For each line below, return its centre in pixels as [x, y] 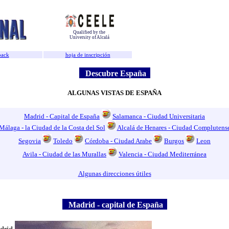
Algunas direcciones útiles [114, 174]
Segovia [30, 141]
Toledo [63, 141]
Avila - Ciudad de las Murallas [64, 154]
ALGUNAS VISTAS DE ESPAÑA [114, 93]
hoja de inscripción [88, 55]
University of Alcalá [89, 37]
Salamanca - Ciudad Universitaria [159, 117]
